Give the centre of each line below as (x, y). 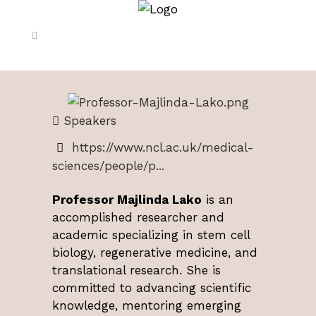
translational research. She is (136, 270)
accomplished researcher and (138, 217)
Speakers (88, 120)
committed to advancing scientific (152, 287)
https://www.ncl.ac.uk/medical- (163, 147)
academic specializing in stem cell (151, 235)
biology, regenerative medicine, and (155, 252)
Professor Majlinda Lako (127, 199)
